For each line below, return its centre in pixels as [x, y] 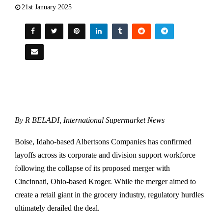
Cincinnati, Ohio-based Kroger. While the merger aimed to [105, 182]
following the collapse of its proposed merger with [92, 168]
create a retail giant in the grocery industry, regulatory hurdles [109, 195]
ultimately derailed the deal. [57, 208]
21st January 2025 [47, 7]
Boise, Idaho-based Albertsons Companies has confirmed [103, 142]
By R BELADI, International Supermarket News [90, 120]
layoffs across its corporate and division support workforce [105, 155]
